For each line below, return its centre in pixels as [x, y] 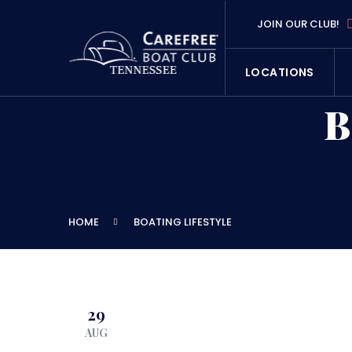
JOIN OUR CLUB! [302, 24]
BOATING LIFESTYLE [183, 222]
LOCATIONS [280, 73]
